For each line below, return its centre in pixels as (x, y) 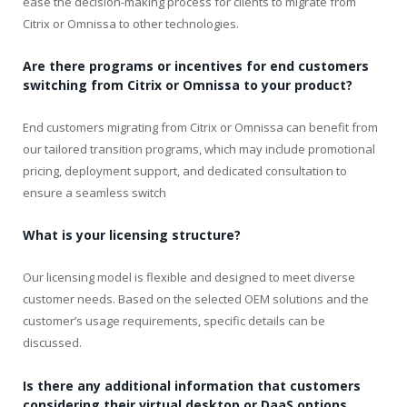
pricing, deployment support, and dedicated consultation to (185, 171)
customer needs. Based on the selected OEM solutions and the (196, 299)
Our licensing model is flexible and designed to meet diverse (189, 278)
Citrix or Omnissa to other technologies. (131, 24)
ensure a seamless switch (94, 193)
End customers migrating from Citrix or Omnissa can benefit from (200, 128)
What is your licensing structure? (132, 235)
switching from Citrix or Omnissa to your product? (188, 85)
